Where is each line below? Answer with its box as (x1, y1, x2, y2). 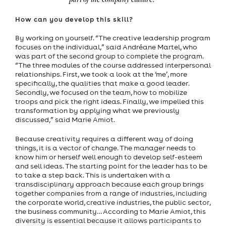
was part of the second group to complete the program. (15, 51, 203, 61)
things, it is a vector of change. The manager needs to (15, 143, 196, 153)
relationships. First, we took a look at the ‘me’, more (15, 70, 187, 79)
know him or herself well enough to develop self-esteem (15, 152, 202, 162)
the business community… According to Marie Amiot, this (15, 207, 206, 216)
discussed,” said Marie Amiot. (15, 115, 115, 125)
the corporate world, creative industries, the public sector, (15, 198, 210, 207)
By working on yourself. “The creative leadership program (15, 33, 210, 43)
